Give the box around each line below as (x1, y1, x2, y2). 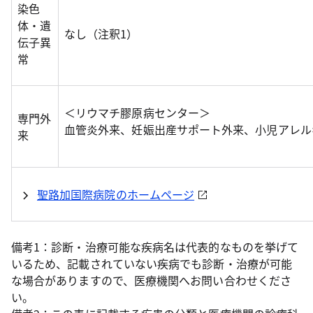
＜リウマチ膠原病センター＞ (64, 104, 211, 122)
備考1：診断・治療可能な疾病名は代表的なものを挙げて (11, 238, 299, 256)
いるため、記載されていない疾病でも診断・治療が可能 (11, 255, 292, 272)
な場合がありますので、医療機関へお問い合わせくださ (11, 272, 291, 289)
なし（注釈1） (64, 25, 138, 43)
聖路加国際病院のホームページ (37, 186, 195, 203)
